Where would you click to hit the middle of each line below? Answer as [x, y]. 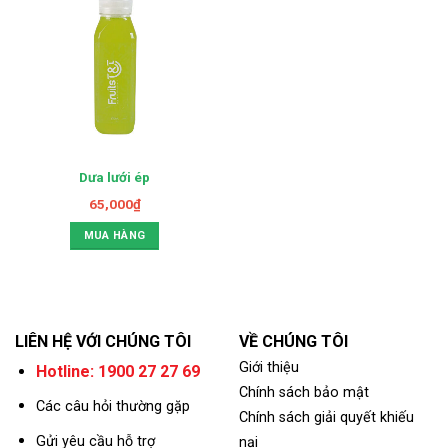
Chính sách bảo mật [304, 392]
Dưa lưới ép [114, 176]
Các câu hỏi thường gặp [112, 407]
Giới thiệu [269, 367]
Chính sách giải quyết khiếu [326, 417]
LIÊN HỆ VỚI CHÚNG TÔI [103, 341]
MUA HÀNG [114, 235]
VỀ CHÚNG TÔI [293, 341]
